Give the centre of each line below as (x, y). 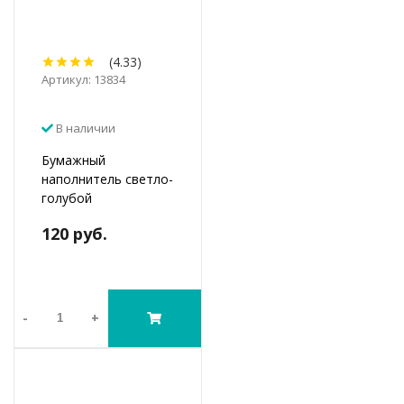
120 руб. (74, 233)
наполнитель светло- (107, 179)
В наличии (84, 128)
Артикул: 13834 (83, 79)
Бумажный (73, 160)
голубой (67, 197)
